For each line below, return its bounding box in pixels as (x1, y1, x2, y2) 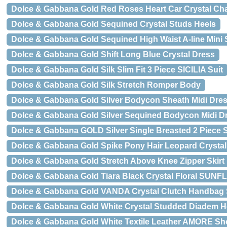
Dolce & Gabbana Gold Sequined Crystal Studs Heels (11, 20, 216, 28)
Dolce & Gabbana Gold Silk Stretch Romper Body (11, 81, 201, 89)
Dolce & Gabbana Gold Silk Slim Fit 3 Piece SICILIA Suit (11, 65, 223, 74)
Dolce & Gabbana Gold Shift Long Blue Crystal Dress (11, 50, 215, 59)
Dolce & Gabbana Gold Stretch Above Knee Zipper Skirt (11, 157, 224, 165)
